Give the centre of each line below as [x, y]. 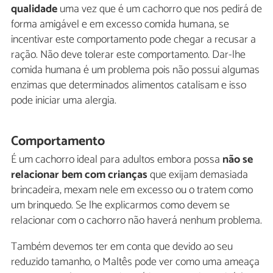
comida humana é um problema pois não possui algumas [135, 70]
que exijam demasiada [198, 175]
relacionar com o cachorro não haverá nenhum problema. [136, 221]
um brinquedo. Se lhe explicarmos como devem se [120, 206]
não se [238, 160]
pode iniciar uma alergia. [64, 100]
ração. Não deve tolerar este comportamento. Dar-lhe [128, 55]
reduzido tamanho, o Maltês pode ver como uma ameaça [135, 262]
